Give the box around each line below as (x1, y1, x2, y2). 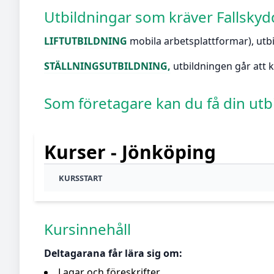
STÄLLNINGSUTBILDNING (44, 59, 168, 73)
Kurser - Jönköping (44, 139, 216, 165)
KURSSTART (59, 172, 102, 183)
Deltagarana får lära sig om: (44, 246, 182, 260)
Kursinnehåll (44, 218, 131, 239)
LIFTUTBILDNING (44, 34, 130, 48)
